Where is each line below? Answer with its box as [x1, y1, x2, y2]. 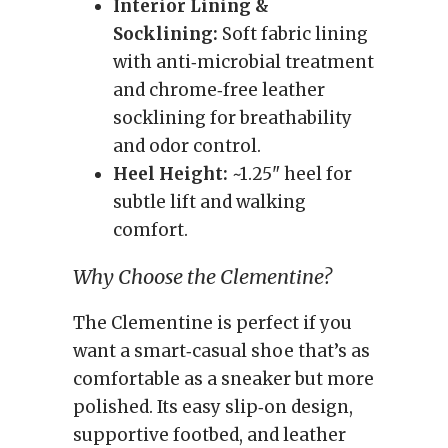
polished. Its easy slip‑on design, [73, 396, 353, 418]
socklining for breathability [113, 107, 352, 129]
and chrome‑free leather [113, 79, 325, 101]
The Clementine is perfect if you [73, 312, 352, 334]
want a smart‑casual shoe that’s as [73, 340, 370, 362]
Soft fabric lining [218, 23, 368, 45]
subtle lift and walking [113, 191, 306, 213]
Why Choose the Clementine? [73, 264, 332, 289]
